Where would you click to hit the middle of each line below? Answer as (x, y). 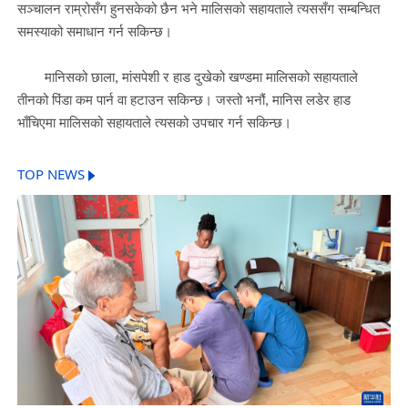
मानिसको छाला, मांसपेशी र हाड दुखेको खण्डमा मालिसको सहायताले (187, 77)
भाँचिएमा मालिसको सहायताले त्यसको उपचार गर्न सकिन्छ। (154, 122)
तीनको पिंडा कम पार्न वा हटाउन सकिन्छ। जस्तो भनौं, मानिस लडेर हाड (184, 100)
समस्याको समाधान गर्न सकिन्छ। (94, 31)
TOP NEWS (51, 175)
